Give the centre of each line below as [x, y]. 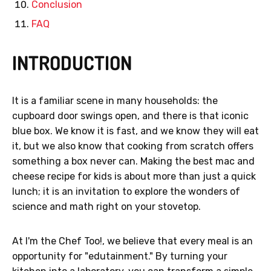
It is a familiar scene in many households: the [115, 101]
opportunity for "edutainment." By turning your [120, 256]
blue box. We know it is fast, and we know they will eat [135, 131]
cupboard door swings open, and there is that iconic [130, 116]
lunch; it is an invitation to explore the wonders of [126, 192]
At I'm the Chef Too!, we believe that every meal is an [132, 241]
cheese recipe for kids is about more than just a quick [134, 177]
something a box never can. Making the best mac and [133, 162]
